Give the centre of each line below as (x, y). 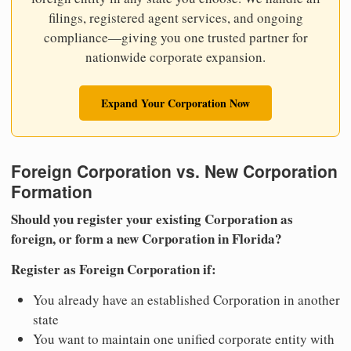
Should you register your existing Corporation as (152, 219)
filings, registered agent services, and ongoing (175, 17)
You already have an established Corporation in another (186, 300)
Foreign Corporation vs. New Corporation (174, 170)
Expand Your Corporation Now (175, 103)
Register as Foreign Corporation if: (114, 270)
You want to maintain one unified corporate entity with (184, 339)
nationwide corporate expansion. (175, 56)
